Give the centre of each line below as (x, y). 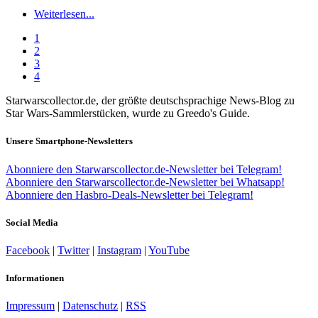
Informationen (35, 278)
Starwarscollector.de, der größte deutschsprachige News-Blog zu (150, 101)
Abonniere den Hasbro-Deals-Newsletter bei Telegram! (130, 194)
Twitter (73, 250)
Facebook (28, 250)
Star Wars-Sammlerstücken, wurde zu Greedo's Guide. (128, 114)
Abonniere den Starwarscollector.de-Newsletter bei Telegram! (144, 169)
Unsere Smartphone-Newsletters (69, 141)
